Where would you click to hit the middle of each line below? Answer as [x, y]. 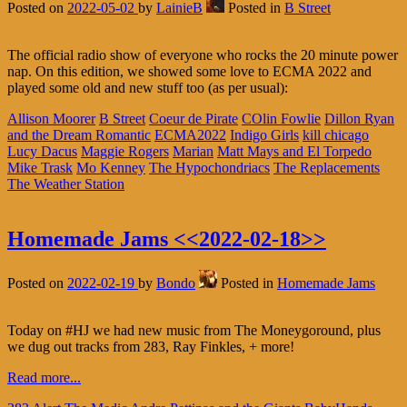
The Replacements [327, 167]
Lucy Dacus [42, 151]
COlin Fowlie [281, 118]
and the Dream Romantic [79, 134]
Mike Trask [40, 167]
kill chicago [336, 134]
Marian [193, 151]
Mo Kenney [111, 167]
